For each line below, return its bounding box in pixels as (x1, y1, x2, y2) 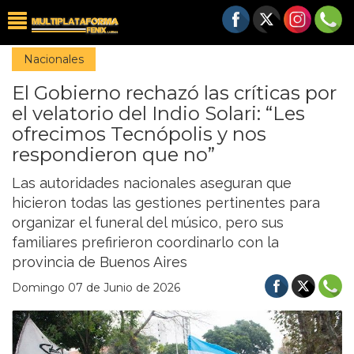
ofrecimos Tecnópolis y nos (12, 122, 266, 145)
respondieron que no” (12, 143, 215, 166)
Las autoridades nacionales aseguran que (12, 175, 292, 191)
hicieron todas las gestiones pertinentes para (12, 194, 320, 211)
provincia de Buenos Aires (12, 254, 187, 270)
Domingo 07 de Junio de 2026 (12, 281, 180, 295)
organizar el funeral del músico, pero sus (12, 214, 284, 231)
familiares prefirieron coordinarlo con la (12, 234, 279, 250)
